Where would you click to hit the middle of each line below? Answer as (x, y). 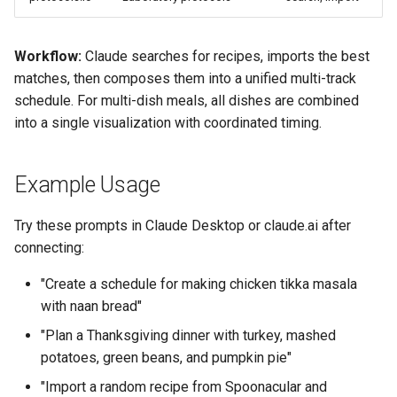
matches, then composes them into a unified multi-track (185, 78)
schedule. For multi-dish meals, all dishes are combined (187, 101)
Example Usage (87, 185)
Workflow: (48, 56)
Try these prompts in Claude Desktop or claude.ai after (183, 226)
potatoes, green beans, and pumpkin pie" (166, 358)
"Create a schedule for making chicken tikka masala (199, 284)
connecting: (49, 248)
